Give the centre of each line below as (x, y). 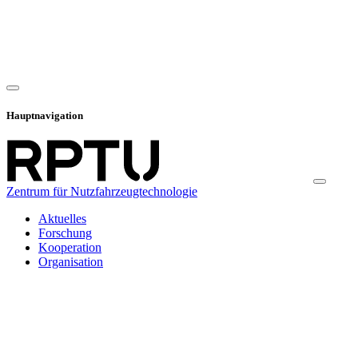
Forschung (65, 233)
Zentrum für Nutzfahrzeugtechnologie (102, 191)
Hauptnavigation (45, 115)
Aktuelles (62, 218)
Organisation (71, 261)
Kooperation (70, 247)
